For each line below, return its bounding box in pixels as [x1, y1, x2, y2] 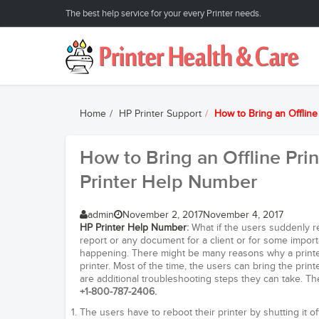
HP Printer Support [119, 108, 202, 120]
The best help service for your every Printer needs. [66, 8, 261, 19]
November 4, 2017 [203, 209, 283, 221]
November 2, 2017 [122, 209, 203, 221]
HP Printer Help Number [80, 222, 187, 234]
